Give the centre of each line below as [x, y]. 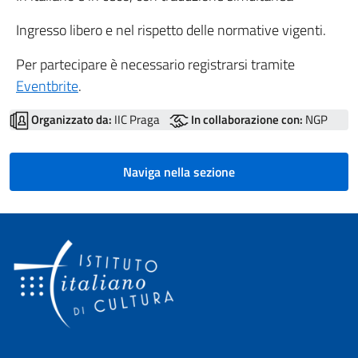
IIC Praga [136, 119]
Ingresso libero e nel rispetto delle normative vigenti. [171, 30]
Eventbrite [47, 86]
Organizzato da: [72, 119]
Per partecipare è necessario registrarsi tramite [155, 64]
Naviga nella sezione [179, 172]
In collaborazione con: [247, 119]
